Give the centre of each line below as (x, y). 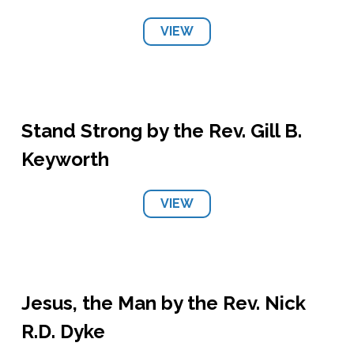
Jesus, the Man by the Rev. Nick (163, 303)
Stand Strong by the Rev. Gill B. (161, 131)
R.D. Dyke (63, 331)
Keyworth (65, 159)
